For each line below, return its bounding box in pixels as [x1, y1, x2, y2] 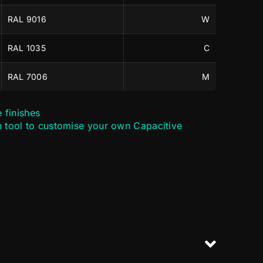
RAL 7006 [7, 72, 48, 82]
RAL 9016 [7, 14, 47, 25]
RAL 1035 [7, 43, 46, 53]
